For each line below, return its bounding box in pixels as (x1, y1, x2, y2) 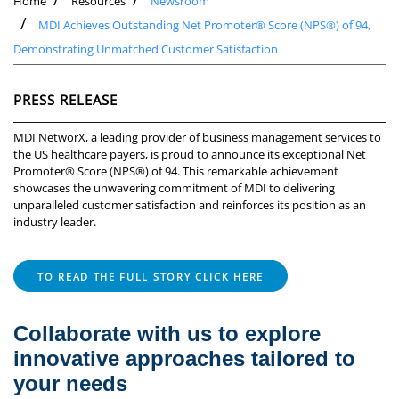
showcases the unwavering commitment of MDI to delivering (13, 180, 335, 197)
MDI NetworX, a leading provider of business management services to (13, 129, 381, 146)
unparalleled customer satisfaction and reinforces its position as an (13, 197, 366, 214)
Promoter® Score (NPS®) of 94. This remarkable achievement (13, 163, 338, 180)
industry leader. (13, 214, 96, 231)
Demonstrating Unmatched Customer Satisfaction (13, 41, 278, 58)
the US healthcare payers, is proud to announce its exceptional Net (13, 146, 366, 163)
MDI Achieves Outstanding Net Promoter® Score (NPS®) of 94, (38, 17, 370, 34)
